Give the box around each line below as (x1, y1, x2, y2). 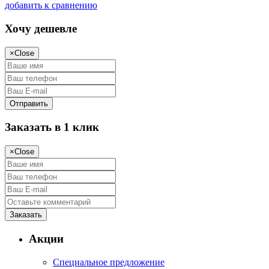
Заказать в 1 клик (5, 121, 99, 134)
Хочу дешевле (5, 22, 77, 35)
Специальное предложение (53, 256, 165, 267)
